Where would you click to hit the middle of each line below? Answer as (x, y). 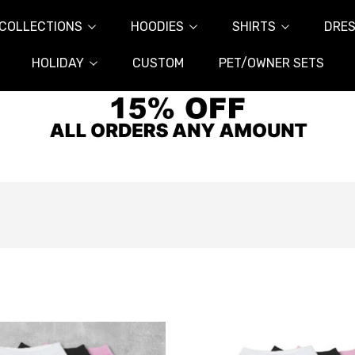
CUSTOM (158, 63)
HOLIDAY (57, 63)
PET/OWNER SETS (271, 63)
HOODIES (157, 27)
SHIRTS (254, 27)
